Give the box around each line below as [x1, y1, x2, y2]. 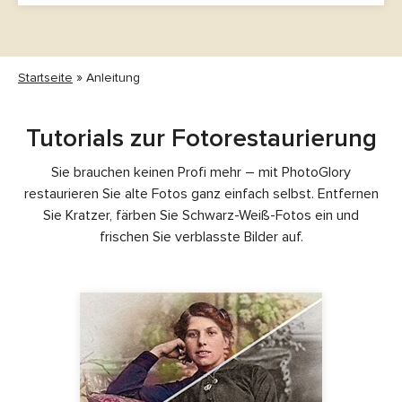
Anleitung [86, 69, 140, 85]
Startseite [18, 69, 73, 85]
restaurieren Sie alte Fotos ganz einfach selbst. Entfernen [23, 184, 379, 203]
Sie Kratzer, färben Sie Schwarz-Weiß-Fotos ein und [43, 205, 359, 224]
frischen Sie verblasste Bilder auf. [99, 227, 303, 246]
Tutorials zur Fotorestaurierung [25, 122, 377, 153]
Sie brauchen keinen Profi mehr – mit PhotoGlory [51, 162, 351, 181]
